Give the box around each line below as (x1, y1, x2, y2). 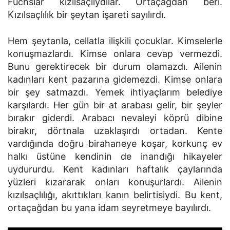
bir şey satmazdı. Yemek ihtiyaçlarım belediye (8, 87, 222, 98)
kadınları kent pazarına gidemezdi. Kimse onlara (8, 74, 222, 85)
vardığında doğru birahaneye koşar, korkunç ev (8, 138, 222, 149)
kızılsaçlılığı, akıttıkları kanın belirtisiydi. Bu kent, (8, 189, 222, 200)
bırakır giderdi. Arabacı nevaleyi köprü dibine (8, 112, 222, 123)
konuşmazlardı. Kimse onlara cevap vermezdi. (8, 48, 222, 59)
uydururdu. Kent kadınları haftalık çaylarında (8, 164, 222, 175)
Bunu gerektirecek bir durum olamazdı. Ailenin (8, 61, 222, 72)
